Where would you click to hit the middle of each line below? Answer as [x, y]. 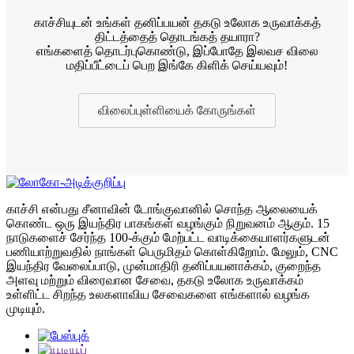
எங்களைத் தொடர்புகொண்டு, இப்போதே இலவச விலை [177, 51]
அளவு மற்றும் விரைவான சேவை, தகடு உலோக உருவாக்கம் [155, 281]
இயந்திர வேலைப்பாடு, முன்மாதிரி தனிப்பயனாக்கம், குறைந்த [164, 266]
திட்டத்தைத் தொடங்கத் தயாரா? [177, 37]
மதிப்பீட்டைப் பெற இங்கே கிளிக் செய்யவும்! [177, 66]
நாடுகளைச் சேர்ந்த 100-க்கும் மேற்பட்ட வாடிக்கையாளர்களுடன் [168, 238]
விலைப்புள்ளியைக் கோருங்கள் [177, 111]
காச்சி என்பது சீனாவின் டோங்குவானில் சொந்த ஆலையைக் [162, 209]
